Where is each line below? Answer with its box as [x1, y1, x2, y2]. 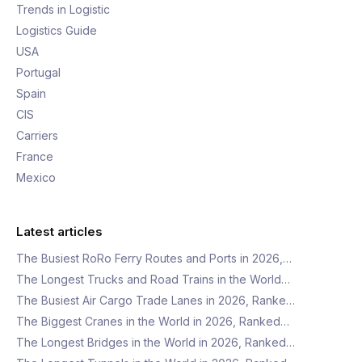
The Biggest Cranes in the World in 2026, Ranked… [16, 314, 289, 328]
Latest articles [16, 224, 103, 239]
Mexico [16, 170, 56, 184]
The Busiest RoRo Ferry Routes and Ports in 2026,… [16, 251, 292, 265]
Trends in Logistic [16, 2, 110, 16]
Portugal [16, 65, 61, 79]
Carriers [16, 128, 58, 142]
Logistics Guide [16, 23, 97, 37]
